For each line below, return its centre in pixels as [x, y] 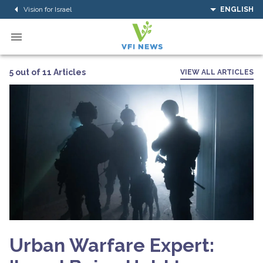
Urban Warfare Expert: [112, 245]
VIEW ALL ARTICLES [217, 72]
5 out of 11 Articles [48, 72]
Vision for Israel [48, 9]
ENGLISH [237, 9]
